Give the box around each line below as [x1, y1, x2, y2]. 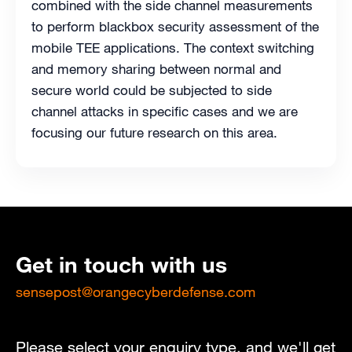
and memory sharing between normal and [31, 60, 281, 79]
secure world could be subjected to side [31, 82, 272, 100]
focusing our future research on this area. [31, 124, 277, 142]
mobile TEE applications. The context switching [31, 39, 314, 57]
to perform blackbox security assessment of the [31, 18, 319, 36]
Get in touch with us [16, 251, 227, 279]
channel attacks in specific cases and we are [31, 103, 298, 121]
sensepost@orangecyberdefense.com [16, 283, 255, 301]
